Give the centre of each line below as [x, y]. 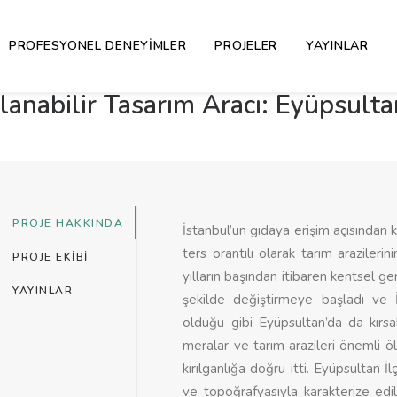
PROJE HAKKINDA [68, 223]
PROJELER [246, 46]
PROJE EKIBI [51, 257]
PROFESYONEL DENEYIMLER [98, 46]
